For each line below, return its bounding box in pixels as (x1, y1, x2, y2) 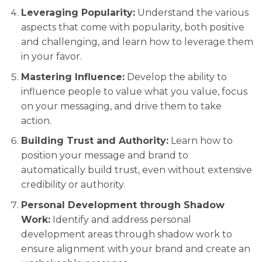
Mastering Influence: (20, 71, 125, 82)
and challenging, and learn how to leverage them (20, 36, 253, 48)
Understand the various (135, 7, 249, 19)
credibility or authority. (20, 179, 125, 191)
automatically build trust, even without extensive (20, 164, 252, 176)
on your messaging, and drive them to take (20, 100, 222, 112)
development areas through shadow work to (20, 228, 232, 240)
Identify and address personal (50, 213, 191, 225)
